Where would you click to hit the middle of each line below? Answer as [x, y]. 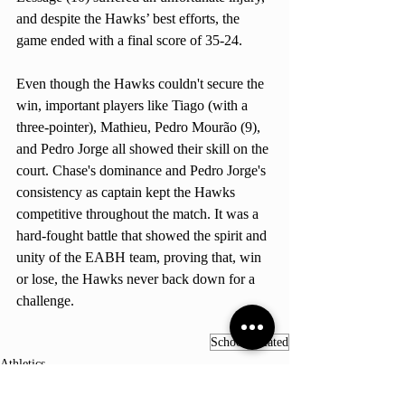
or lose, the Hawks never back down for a [137, 278]
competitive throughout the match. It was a [139, 213]
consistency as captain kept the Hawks [127, 192]
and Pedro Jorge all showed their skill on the [144, 148]
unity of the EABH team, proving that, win [141, 257]
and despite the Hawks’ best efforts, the [130, 18]
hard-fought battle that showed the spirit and [143, 235]
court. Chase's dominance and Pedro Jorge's [143, 170]
